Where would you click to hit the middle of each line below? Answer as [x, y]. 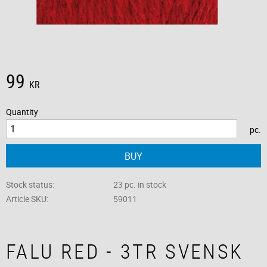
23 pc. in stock [139, 184]
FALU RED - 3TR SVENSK [125, 252]
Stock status [29, 184]
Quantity [22, 111]
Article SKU [26, 198]
